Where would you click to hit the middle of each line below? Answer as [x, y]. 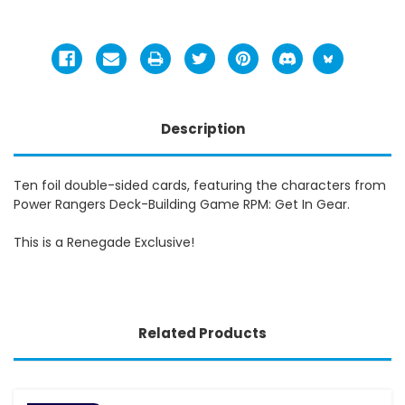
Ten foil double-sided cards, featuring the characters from [200, 185]
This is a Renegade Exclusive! [104, 242]
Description [202, 128]
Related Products [202, 333]
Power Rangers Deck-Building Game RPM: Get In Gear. [182, 204]
